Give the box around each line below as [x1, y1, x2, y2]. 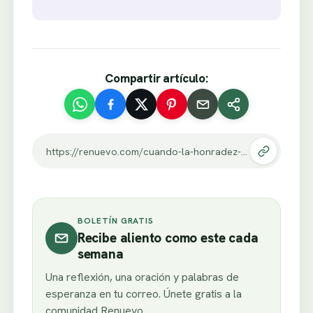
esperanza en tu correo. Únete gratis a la [45, 286, 242, 302]
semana [77, 245, 124, 263]
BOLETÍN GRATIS [77, 215, 154, 227]
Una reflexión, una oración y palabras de [45, 270, 239, 285]
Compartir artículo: [105, 71, 208, 87]
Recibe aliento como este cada [77, 229, 259, 247]
